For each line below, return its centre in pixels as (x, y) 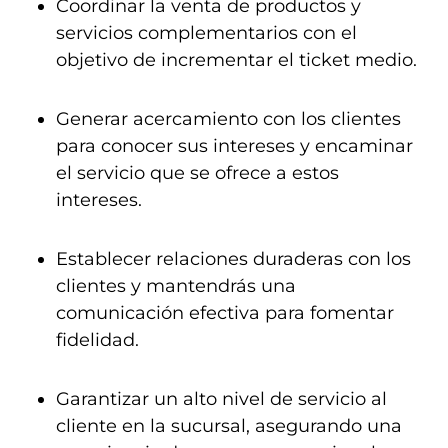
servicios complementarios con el (206, 33)
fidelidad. (97, 340)
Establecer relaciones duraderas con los (233, 259)
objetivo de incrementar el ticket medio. (236, 60)
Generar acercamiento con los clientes (228, 119)
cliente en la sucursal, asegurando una (229, 426)
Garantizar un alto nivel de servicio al (221, 399)
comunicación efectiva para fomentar (225, 313)
